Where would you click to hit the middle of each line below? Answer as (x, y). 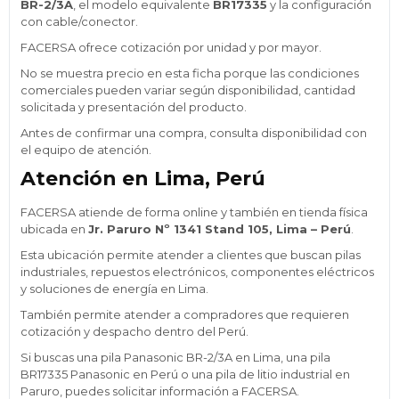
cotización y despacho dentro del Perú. (134, 331)
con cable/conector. (79, 21)
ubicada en (54, 228)
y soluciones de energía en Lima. (114, 288)
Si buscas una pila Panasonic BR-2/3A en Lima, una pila (175, 357)
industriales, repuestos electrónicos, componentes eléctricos (197, 271)
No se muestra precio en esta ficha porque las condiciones (190, 73)
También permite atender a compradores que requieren (185, 314)
